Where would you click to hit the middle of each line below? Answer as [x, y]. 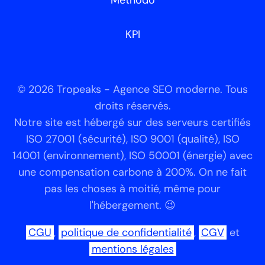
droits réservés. [132, 106]
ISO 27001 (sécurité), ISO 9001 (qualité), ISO [132, 139]
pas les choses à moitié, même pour [132, 189]
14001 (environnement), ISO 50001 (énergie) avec [132, 156]
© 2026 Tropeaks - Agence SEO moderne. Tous [132, 89]
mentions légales [132, 249]
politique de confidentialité [126, 232]
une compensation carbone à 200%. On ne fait [132, 172]
